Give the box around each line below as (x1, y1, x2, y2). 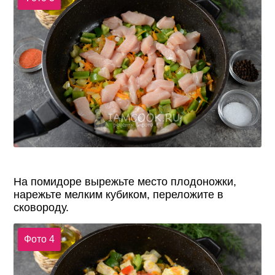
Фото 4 (23, 233, 55, 244)
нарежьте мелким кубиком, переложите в (14, 188, 224, 201)
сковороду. (14, 201, 69, 214)
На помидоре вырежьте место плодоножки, (14, 176, 237, 188)
